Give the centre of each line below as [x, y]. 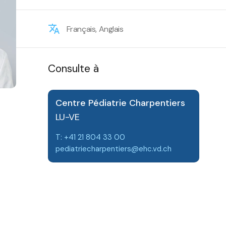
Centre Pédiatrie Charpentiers [120, 103]
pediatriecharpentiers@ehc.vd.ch [113, 149]
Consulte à [73, 69]
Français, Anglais [95, 29]
